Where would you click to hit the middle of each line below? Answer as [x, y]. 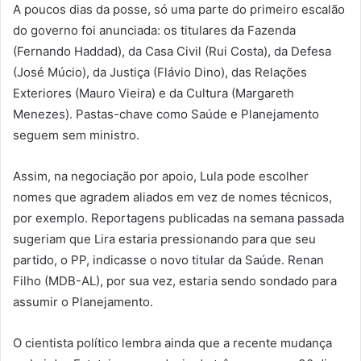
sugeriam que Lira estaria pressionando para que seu [164, 239]
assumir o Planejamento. [83, 301]
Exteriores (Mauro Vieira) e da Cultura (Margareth [154, 93]
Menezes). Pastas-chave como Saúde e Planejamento [166, 114]
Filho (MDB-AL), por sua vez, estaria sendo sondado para [175, 280]
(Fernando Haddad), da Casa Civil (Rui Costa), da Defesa [172, 51]
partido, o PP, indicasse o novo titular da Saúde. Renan [168, 259]
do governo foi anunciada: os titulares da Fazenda [154, 30]
